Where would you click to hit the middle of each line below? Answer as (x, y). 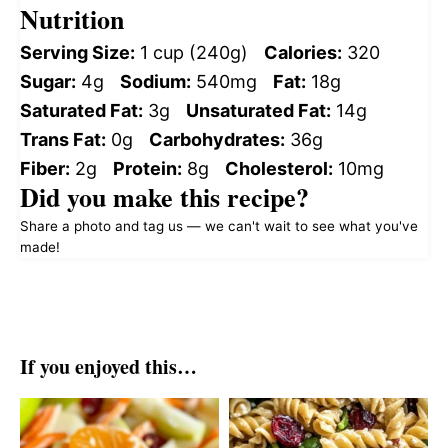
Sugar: (48, 82)
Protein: (147, 169)
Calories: (303, 53)
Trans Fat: (63, 140)
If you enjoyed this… (108, 367)
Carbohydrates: (217, 140)
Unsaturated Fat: (258, 111)
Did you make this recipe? (164, 197)
